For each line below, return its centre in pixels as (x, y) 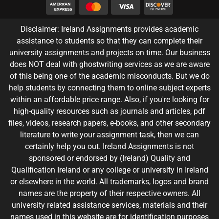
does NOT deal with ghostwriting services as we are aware (109, 65)
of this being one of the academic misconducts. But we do (109, 76)
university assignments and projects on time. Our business (109, 53)
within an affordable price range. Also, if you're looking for (109, 100)
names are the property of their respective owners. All (109, 194)
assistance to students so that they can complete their (109, 41)
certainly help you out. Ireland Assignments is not (109, 147)
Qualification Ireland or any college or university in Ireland (109, 170)
